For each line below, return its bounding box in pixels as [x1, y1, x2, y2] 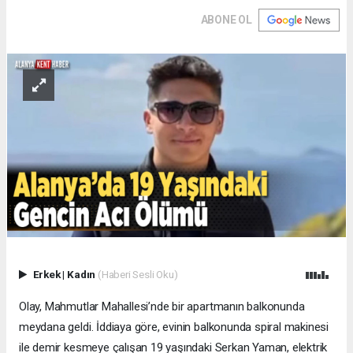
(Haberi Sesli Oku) [97, 268, 178, 281]
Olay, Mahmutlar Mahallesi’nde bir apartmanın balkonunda [19, 299, 305, 314]
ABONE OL [200, 13, 252, 27]
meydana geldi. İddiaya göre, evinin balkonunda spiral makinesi [19, 320, 329, 335]
